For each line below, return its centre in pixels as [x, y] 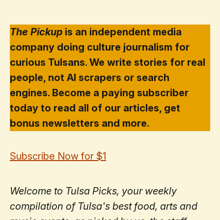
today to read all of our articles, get [95, 108]
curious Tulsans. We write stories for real [108, 62]
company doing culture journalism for [100, 47]
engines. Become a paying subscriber [99, 93]
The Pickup [36, 32]
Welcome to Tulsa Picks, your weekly [93, 191]
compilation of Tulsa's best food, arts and [104, 206]
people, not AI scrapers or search [90, 77]
